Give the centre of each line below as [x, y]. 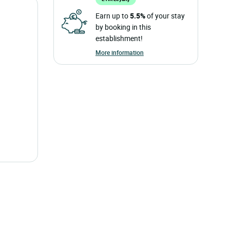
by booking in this [123, 27]
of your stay [165, 16]
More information [119, 52]
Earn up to [112, 16]
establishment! [119, 38]
